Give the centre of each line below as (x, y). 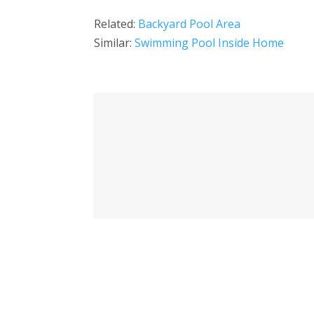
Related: (116, 23)
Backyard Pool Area (190, 23)
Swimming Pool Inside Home (210, 42)
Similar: (115, 42)
